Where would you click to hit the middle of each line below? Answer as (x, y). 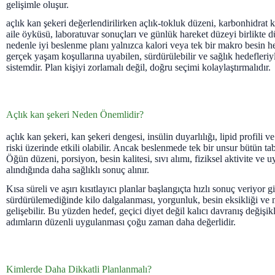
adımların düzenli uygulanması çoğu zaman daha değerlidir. (121, 222)
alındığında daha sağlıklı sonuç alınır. (78, 170)
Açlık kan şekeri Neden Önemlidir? (75, 115)
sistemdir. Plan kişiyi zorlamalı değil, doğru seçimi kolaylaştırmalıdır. (138, 68)
